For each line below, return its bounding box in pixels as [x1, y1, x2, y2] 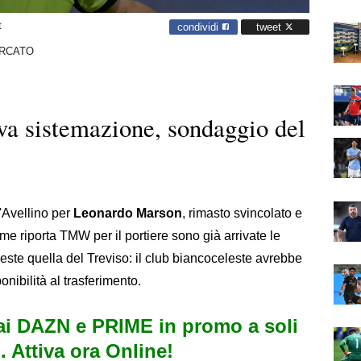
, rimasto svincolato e [182, 205, 302, 220]
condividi [177, 20, 222, 33]
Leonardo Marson [73, 205, 182, 220]
